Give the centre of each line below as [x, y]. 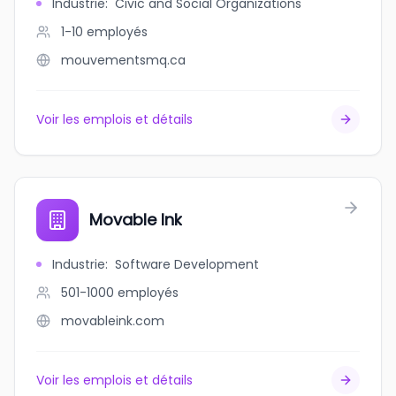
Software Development [187, 264]
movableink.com [113, 321]
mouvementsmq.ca [123, 60]
